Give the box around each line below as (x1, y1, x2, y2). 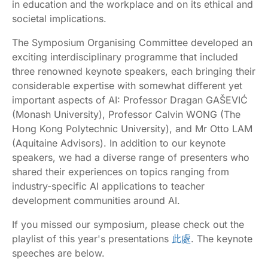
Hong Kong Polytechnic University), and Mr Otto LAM (12, 123, 252, 135)
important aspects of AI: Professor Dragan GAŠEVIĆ (12, 94, 248, 106)
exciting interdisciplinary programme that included (12, 51, 238, 63)
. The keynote (191, 233, 252, 245)
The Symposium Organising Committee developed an (12, 36, 252, 48)
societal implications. (12, 13, 109, 25)
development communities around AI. (12, 194, 180, 206)
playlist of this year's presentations (12, 233, 172, 245)
